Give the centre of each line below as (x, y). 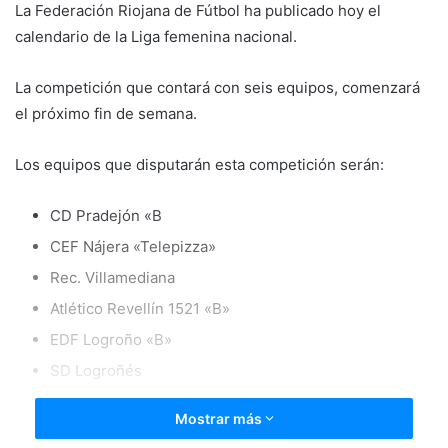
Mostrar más (219, 418)
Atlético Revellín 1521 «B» (140, 308)
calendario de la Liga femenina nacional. (156, 36)
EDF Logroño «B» (111, 339)
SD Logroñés (96, 370)
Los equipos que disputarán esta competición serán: (199, 164)
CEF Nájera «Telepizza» (133, 246)
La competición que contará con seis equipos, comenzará (217, 87)
